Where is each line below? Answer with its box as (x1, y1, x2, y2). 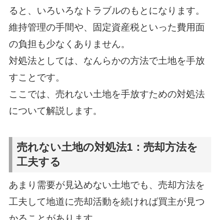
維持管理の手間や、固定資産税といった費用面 (8, 22, 205, 32)
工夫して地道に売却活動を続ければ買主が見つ (8, 196, 205, 207)
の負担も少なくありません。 (8, 38, 130, 49)
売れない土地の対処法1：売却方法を (17, 141, 198, 153)
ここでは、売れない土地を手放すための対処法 (8, 88, 205, 99)
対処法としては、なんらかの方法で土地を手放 (8, 55, 205, 66)
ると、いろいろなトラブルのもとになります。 (8, 5, 205, 16)
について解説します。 (8, 105, 102, 116)
